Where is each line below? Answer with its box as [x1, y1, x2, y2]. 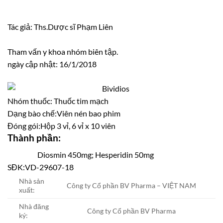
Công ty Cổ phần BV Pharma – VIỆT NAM [67, 181, 196, 190]
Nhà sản [19, 177, 45, 186]
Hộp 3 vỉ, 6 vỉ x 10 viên [40, 120, 115, 130]
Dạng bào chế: [7, 108, 57, 118]
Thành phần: [7, 131, 61, 143]
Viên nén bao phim [57, 108, 120, 118]
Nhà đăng [19, 202, 49, 211]
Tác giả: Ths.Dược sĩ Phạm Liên [7, 22, 113, 32]
